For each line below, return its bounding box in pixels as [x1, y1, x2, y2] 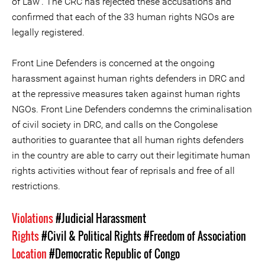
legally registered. [12, 27, 85, 38]
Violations [12, 211, 56, 226]
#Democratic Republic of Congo [49, 246, 180, 261]
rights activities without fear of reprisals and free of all [12, 165, 235, 176]
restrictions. [12, 180, 60, 192]
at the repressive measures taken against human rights [12, 88, 240, 99]
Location [12, 246, 49, 261]
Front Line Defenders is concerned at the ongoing [12, 57, 215, 69]
